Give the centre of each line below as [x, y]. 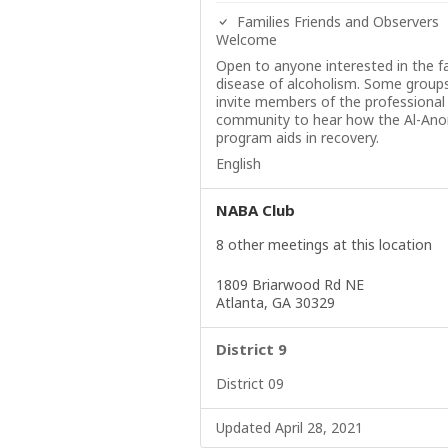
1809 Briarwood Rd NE [289, 284]
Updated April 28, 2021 [289, 427]
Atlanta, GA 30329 [275, 302]
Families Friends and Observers [335, 21]
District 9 [251, 349]
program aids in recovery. [297, 137]
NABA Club [255, 210]
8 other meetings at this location [323, 244]
